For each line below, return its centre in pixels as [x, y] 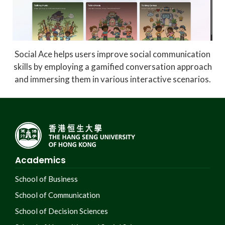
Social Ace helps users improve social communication [113, 54]
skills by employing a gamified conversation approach [113, 66]
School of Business [46, 179]
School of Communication [58, 195]
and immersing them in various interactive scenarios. [113, 79]
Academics [40, 160]
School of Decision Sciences [62, 211]
